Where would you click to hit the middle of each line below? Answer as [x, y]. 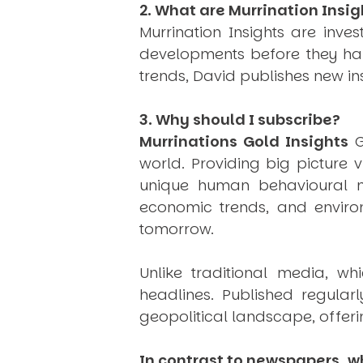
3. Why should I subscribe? [240, 120]
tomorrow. [177, 229]
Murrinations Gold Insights [244, 142]
